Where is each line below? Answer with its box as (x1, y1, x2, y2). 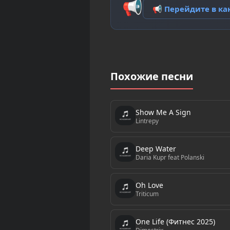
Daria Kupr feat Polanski (135, 152, 204, 162)
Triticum (135, 189, 159, 198)
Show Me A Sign (135, 107, 191, 117)
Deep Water (135, 143, 176, 154)
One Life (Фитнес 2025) (135, 216, 215, 226)
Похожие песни (110, 69, 193, 84)
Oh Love (135, 180, 163, 190)
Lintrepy (135, 116, 159, 125)
